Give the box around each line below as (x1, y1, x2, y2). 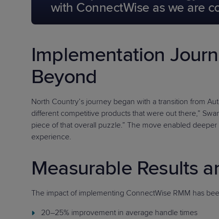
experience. (31, 132, 71, 142)
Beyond (31, 65, 97, 89)
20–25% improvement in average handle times (41, 208, 197, 218)
